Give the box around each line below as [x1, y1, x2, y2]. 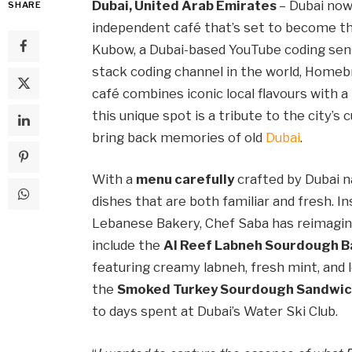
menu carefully [136, 171, 235, 188]
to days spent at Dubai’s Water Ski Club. [92, 303, 339, 320]
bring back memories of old [92, 129, 266, 145]
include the [92, 237, 164, 254]
